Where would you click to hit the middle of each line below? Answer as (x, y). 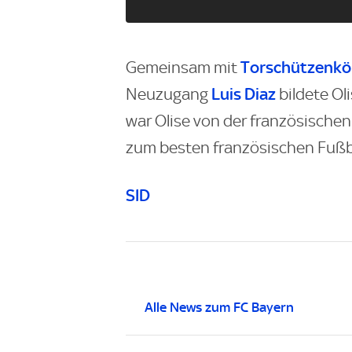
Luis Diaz (244, 94)
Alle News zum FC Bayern (219, 307)
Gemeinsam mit (183, 68)
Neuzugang (169, 94)
